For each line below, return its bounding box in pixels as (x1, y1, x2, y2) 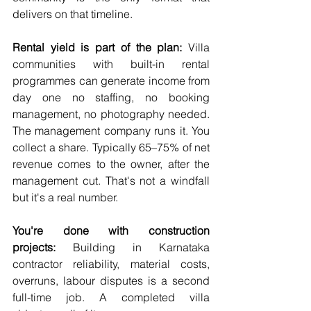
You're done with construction (12, 224, 210, 238)
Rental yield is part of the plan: (12, 40, 183, 55)
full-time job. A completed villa (12, 290, 210, 305)
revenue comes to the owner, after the (12, 157, 210, 171)
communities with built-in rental (12, 57, 210, 72)
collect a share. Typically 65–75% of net (12, 140, 210, 155)
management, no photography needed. (12, 107, 210, 121)
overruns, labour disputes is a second (12, 274, 210, 288)
